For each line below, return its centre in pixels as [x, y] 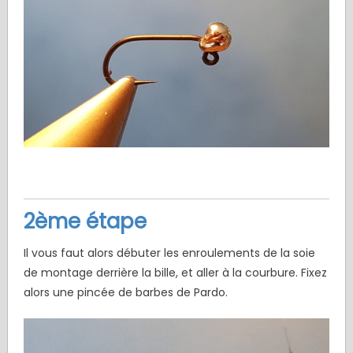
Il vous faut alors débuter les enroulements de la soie [169, 253]
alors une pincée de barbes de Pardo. [125, 293]
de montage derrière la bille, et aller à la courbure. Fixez [175, 273]
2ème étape [85, 222]
